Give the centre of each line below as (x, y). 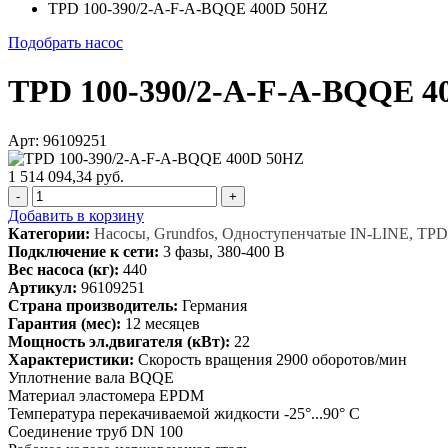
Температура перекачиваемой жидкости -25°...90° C (184, 413)
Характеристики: (71, 359)
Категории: (49, 233)
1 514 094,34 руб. (66, 176)
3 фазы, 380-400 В (224, 251)
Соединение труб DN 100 (95, 431)
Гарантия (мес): (64, 323)
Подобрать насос (65, 42)
